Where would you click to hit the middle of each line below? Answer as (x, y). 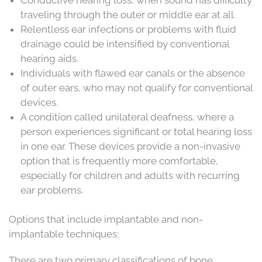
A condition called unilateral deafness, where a (127, 117)
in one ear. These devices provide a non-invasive (130, 146)
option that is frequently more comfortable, (119, 161)
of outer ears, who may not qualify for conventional (137, 87)
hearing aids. (49, 58)
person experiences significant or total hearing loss (136, 131)
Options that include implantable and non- (106, 220)
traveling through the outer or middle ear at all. (128, 14)
